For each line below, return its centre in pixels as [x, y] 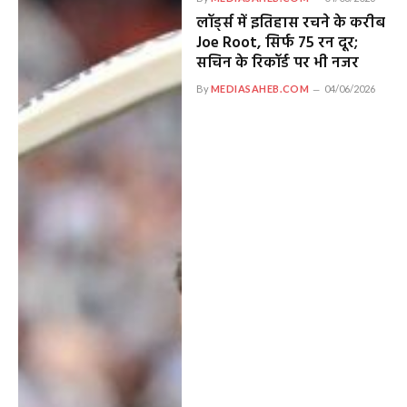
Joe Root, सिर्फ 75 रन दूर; [277, 44]
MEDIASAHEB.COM [260, 89]
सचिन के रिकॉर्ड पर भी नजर [277, 64]
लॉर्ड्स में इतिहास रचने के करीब [290, 24]
